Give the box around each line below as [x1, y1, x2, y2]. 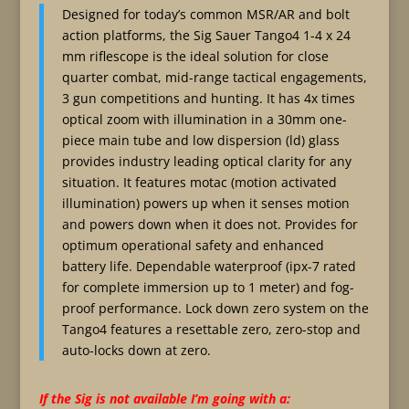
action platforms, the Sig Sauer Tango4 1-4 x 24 [61, 26, 351, 44]
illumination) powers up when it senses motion [61, 194, 350, 212]
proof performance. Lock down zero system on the [61, 299, 369, 317]
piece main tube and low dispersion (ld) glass [61, 131, 340, 149]
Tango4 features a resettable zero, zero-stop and [61, 320, 361, 338]
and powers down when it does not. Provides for [61, 215, 358, 233]
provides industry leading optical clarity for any [61, 152, 351, 170]
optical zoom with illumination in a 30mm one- [61, 110, 347, 128]
